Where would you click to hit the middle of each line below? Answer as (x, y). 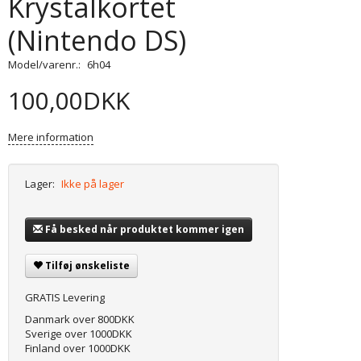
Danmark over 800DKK (80, 320)
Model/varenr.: (46, 65)
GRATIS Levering (65, 298)
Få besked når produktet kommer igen (145, 230)
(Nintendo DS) (98, 41)
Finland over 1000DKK (78, 349)
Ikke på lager (93, 184)
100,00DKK (69, 101)
